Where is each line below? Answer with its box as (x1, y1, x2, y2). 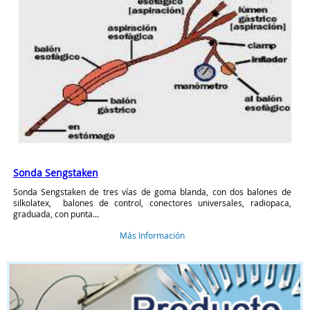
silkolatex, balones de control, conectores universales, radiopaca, (12, 197, 291, 208)
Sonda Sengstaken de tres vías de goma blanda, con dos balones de (12, 185, 291, 197)
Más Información (119, 229, 185, 241)
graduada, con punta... (12, 208, 99, 219)
